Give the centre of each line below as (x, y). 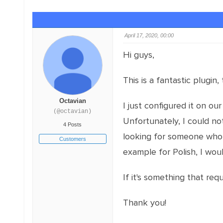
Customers (72, 139)
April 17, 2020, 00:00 (149, 35)
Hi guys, (138, 55)
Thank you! (144, 203)
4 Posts (73, 124)
